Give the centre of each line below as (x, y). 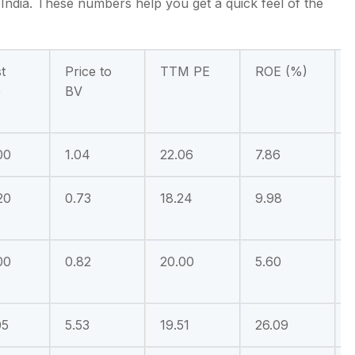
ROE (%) (281, 71)
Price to (88, 71)
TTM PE (185, 71)
